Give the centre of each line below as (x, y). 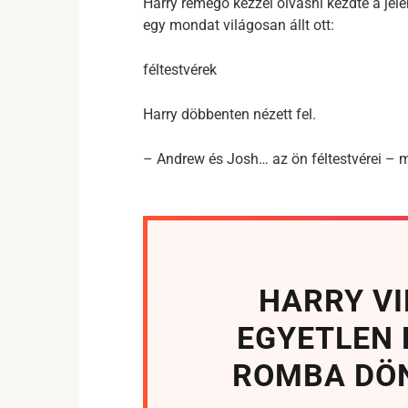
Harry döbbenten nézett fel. (229, 114)
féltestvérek (180, 70)
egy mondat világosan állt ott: (239, 25)
